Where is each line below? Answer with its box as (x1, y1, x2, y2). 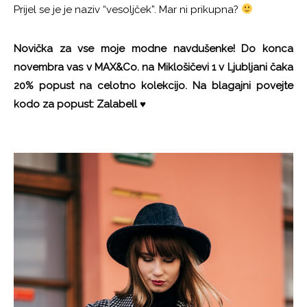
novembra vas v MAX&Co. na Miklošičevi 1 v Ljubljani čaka (14, 60, 293, 73)
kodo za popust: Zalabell (14, 97, 140, 110)
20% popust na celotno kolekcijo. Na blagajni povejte (14, 79, 293, 92)
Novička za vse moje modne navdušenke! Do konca (14, 42, 293, 55)
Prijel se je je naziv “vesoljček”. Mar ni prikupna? (14, 3, 241, 16)
